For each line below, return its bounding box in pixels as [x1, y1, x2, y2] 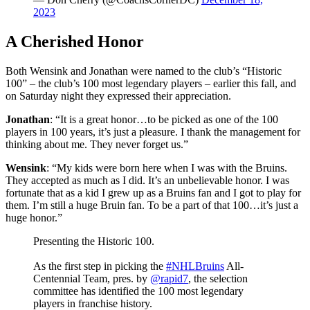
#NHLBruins [166, 260, 224, 273]
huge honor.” [6, 212, 62, 224]
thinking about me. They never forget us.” [6, 138, 188, 151]
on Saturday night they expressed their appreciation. [6, 90, 231, 102]
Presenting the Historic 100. [33, 235, 154, 248]
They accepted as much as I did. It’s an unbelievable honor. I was [6, 174, 289, 187]
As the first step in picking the [33, 260, 166, 273]
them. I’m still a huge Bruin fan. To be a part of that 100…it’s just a [6, 199, 298, 212]
